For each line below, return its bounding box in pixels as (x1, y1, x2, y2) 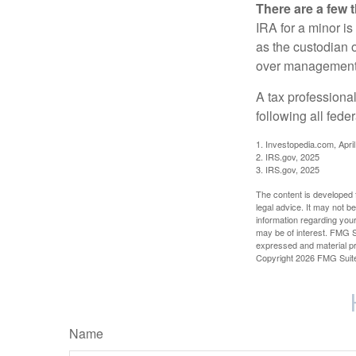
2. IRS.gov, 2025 (256, 149, 319, 163)
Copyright (256, 250, 296, 264)
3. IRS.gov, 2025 (256, 162, 319, 176)
